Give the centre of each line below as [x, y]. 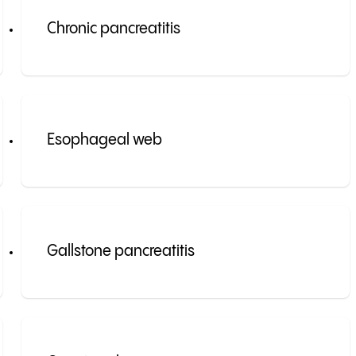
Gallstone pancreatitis [120, 252]
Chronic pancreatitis [113, 29]
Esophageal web [104, 141]
